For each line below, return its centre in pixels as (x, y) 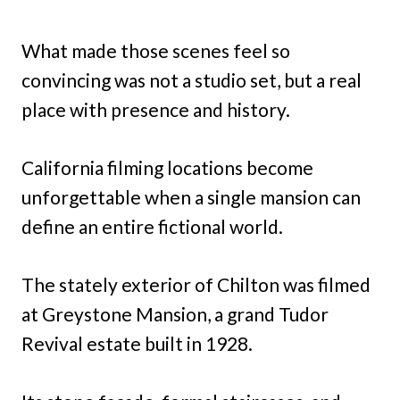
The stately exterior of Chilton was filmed (196, 284)
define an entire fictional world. (152, 226)
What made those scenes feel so (156, 50)
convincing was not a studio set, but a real (192, 80)
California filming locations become (167, 167)
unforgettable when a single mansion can (191, 197)
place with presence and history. (156, 109)
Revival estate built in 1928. (137, 343)
